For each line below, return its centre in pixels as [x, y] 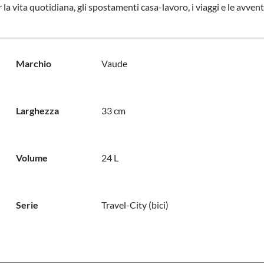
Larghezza [37, 110]
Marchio [33, 63]
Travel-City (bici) [135, 205]
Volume [32, 158]
